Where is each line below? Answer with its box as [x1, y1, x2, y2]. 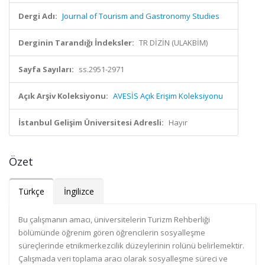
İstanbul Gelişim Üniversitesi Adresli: [18, 117, 164, 128]
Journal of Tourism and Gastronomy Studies [62, 11, 219, 21]
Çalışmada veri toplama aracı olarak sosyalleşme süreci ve [18, 253, 228, 264]
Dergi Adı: [18, 11, 57, 21]
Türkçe [18, 186, 44, 197]
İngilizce [64, 186, 94, 197]
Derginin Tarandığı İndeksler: [18, 37, 134, 48]
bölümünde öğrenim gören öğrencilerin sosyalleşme [18, 227, 205, 238]
